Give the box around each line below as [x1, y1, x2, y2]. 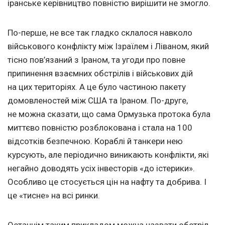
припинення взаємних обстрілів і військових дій [8, 68, 193, 79]
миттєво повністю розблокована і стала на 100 [8, 123, 192, 133]
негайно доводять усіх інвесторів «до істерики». [8, 163, 195, 174]
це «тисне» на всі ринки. [8, 190, 100, 201]
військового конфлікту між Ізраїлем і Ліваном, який [8, 41, 209, 52]
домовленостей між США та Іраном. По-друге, [8, 95, 188, 106]
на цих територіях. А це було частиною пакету [8, 82, 186, 92]
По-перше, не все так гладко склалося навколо [8, 28, 192, 38]
